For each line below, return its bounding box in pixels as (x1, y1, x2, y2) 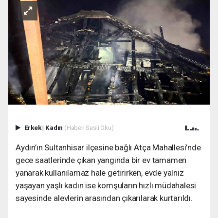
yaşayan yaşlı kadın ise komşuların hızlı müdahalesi (16, 180, 197, 190)
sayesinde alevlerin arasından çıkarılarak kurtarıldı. (16, 193, 193, 203)
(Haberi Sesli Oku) (64, 123, 114, 131)
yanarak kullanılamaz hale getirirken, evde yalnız (16, 167, 184, 178)
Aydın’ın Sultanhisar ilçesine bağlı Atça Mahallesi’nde (16, 142, 201, 152)
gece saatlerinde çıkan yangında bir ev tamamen (16, 155, 187, 165)
